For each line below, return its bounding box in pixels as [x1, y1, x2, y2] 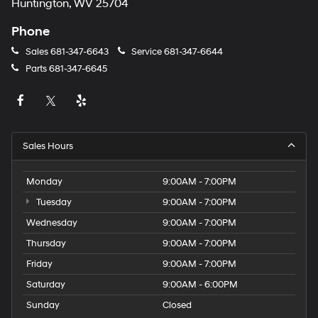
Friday [26, 258, 53, 270]
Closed [163, 299, 192, 311]
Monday [26, 175, 62, 187]
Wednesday [26, 216, 77, 229]
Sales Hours [23, 140, 73, 152]
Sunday [26, 299, 60, 311]
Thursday [26, 237, 66, 249]
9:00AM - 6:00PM [163, 278, 238, 290]
